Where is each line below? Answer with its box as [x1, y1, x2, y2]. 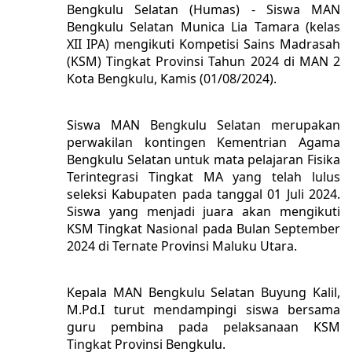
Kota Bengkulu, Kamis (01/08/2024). [67, 70, 277, 88]
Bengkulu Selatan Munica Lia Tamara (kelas [67, 18, 340, 36]
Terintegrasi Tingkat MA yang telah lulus [67, 168, 340, 186]
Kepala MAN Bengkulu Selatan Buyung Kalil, [67, 284, 340, 302]
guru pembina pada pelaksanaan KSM [67, 318, 340, 336]
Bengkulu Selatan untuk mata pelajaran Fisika [67, 151, 340, 169]
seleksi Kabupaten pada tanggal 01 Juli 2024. [67, 185, 340, 203]
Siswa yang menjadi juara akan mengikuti [67, 203, 340, 221]
